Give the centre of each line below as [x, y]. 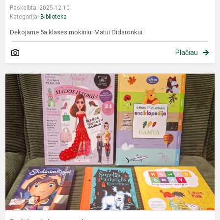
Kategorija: [25, 17]
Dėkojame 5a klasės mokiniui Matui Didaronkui [76, 32]
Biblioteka [54, 17]
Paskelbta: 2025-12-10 [40, 8]
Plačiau [187, 53]
